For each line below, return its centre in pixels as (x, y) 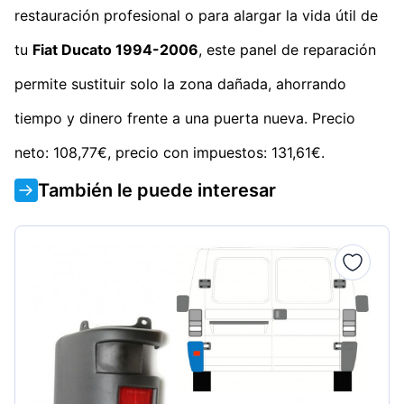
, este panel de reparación (287, 49)
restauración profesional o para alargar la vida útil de (196, 15)
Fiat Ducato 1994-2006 (115, 49)
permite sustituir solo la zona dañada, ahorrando (180, 83)
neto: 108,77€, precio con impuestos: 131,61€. (170, 152)
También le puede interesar (157, 190)
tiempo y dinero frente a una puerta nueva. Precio (185, 118)
